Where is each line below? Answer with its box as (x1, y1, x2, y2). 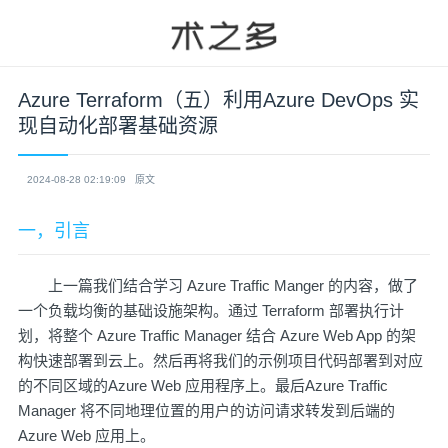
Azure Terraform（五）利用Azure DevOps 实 (18, 89, 419, 111)
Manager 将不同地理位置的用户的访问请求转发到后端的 (18, 402, 395, 419)
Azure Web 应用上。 (18, 427, 155, 444)
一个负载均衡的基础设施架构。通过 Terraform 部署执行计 (18, 302, 404, 319)
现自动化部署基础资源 (18, 115, 218, 137)
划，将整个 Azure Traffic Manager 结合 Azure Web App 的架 (18, 327, 416, 344)
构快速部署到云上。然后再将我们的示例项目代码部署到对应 (18, 352, 423, 369)
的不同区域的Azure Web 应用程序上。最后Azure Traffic (18, 377, 388, 394)
